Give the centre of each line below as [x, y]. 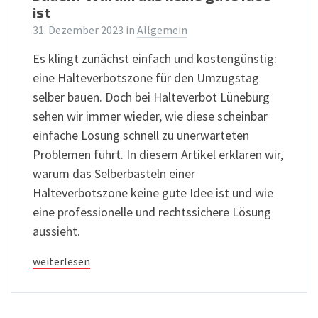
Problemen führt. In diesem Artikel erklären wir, [158, 155]
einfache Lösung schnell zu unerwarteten [141, 136]
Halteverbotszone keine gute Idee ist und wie [153, 193]
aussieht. [56, 231]
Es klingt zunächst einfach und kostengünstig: [155, 59]
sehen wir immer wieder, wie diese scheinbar [150, 116]
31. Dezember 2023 [79, 31]
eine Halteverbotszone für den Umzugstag [146, 78]
